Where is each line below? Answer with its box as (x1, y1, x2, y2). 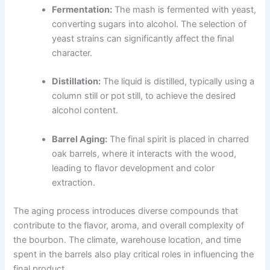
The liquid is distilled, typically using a (101, 76, 255, 87)
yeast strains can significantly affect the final (52, 33, 234, 44)
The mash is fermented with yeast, (112, 4, 257, 15)
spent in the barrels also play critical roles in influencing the (13, 249, 254, 260)
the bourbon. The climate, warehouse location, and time (13, 234, 242, 246)
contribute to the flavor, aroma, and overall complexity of (13, 220, 245, 231)
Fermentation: (52, 4, 113, 15)
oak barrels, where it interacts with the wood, (52, 148, 237, 159)
